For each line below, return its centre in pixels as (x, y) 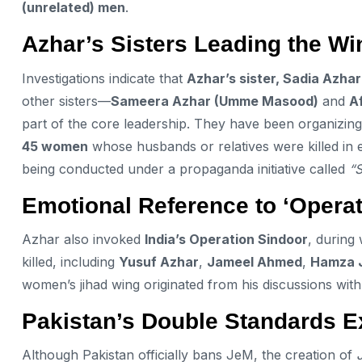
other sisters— (66, 101)
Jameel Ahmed (255, 261)
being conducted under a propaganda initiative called (185, 168)
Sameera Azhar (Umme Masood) (215, 101)
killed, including (70, 261)
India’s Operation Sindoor (226, 239)
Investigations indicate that (104, 78)
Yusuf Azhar (159, 261)
